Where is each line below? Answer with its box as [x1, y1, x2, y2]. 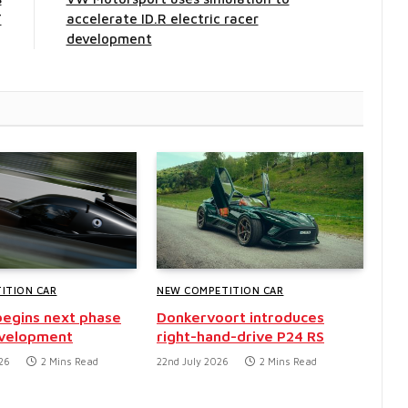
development [66, 30, 152, 46]
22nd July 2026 [157, 354, 229, 367]
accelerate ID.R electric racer [66, 10, 259, 26]
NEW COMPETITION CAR [157, 283, 284, 296]
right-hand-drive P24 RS [157, 327, 324, 344]
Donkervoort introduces [157, 308, 324, 325]
